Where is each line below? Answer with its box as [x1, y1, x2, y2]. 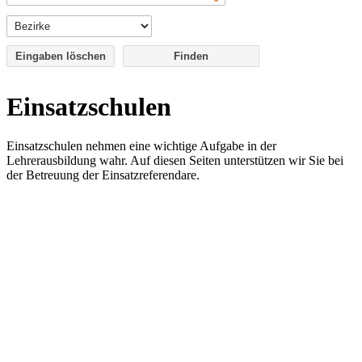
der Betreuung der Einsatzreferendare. [6, 168, 200, 183]
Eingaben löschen [15, 49, 106, 62]
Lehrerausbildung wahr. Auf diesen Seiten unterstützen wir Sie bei [6, 154, 343, 168]
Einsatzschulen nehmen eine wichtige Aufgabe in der [6, 139, 276, 154]
